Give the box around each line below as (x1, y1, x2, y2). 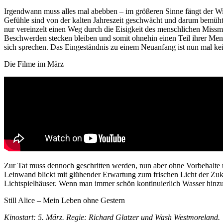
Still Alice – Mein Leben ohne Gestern (4, 196, 125, 205)
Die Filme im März (4, 60, 64, 69)
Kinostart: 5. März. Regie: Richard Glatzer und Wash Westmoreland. (4, 213, 220, 222)
